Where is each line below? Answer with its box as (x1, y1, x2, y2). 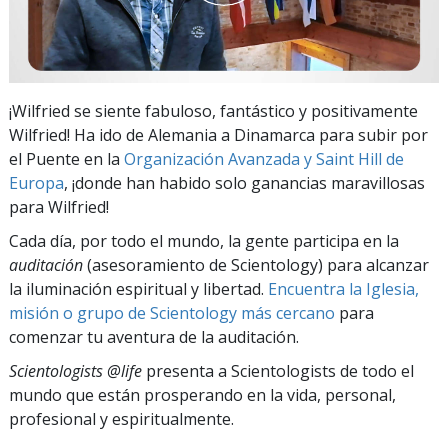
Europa (9, 171, 64, 194)
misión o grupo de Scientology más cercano (9, 301, 335, 324)
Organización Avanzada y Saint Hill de (124, 147, 404, 170)
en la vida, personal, (247, 383, 396, 406)
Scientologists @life (9, 359, 142, 382)
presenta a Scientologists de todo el (142, 359, 414, 382)
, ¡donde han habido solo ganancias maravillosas (64, 171, 425, 194)
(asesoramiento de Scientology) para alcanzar (83, 253, 429, 276)
